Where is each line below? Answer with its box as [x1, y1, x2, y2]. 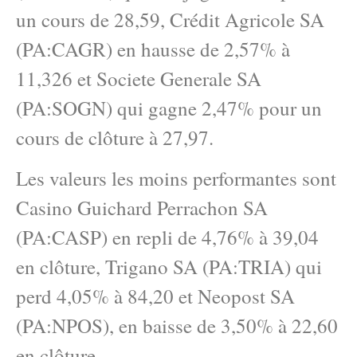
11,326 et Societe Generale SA [16, 65, 261, 92]
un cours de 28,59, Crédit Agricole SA [16, 6, 324, 33]
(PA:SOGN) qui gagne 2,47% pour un [16, 94, 322, 121]
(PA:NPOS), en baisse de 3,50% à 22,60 [16, 312, 338, 339]
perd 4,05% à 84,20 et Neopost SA [16, 282, 295, 309]
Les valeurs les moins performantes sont [16, 164, 336, 191]
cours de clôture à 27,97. [16, 124, 214, 151]
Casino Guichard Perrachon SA [16, 194, 268, 221]
